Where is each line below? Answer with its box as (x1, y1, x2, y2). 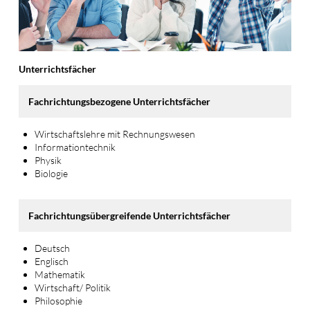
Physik (35, 154, 62, 167)
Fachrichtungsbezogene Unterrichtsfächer (28, 95, 210, 108)
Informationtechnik (35, 141, 116, 154)
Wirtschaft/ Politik (35, 282, 111, 294)
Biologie (35, 167, 69, 180)
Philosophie (35, 295, 83, 307)
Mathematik (35, 268, 86, 281)
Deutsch (35, 242, 71, 255)
